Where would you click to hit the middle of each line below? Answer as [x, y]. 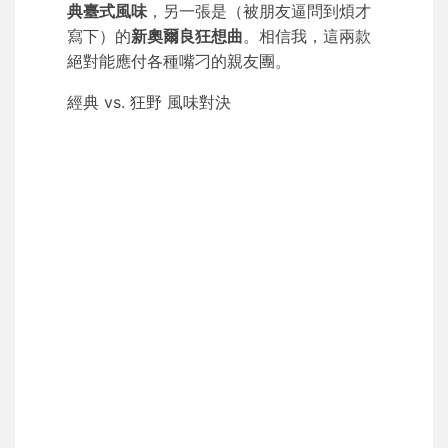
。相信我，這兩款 [307, 36]
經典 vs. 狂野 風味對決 [149, 102]
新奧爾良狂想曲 [187, 36]
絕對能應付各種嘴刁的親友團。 [179, 61]
